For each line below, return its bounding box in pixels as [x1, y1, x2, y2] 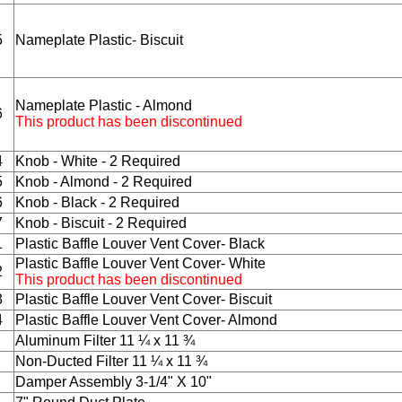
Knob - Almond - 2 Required [15, 174, 192, 190]
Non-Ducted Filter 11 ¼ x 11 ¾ [15, 354, 207, 370]
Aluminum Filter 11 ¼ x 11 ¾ [15, 333, 195, 349]
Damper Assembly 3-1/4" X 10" [15, 374, 212, 390]
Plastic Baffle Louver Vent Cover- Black [15, 236, 265, 252]
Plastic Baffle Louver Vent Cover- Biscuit [15, 292, 272, 308]
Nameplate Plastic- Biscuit [15, 32, 183, 48]
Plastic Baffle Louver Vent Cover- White [15, 256, 266, 272]
